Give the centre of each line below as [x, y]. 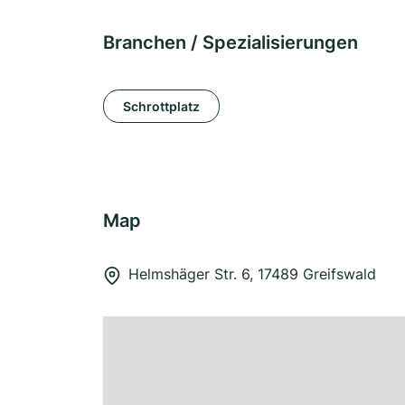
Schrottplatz [161, 106]
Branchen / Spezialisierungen [231, 42]
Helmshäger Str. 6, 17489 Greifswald [252, 274]
